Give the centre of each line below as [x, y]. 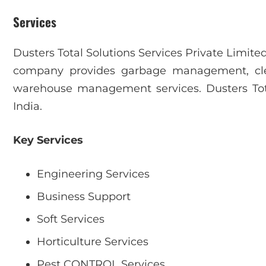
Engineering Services [93, 174]
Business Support [84, 197]
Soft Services [71, 219]
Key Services [48, 140]
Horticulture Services [93, 242]
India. [28, 107]
